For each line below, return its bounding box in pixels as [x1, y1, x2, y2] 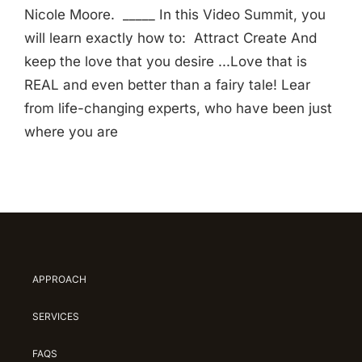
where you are [24, 124, 118, 141]
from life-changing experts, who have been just [24, 100, 332, 117]
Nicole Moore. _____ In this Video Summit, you [24, 6, 326, 23]
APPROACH [32, 273, 86, 286]
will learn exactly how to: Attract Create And [24, 30, 317, 47]
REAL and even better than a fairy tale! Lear [24, 77, 310, 94]
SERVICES [32, 310, 79, 323]
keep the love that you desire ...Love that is [24, 53, 307, 70]
